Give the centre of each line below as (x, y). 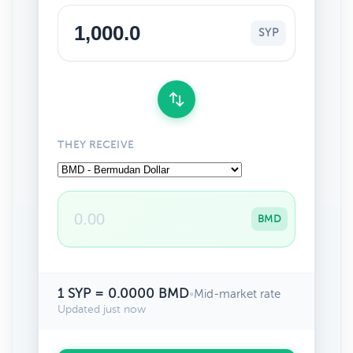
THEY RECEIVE (96, 145)
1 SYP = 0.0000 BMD (123, 294)
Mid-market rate (237, 294)
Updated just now (102, 309)
